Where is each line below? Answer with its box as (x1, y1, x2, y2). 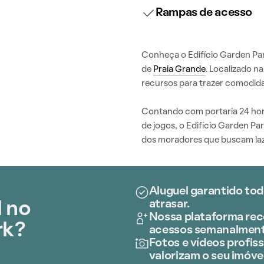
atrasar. (148, 199, 190, 210)
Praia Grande (153, 65, 206, 74)
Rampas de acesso (156, 8, 252, 18)
